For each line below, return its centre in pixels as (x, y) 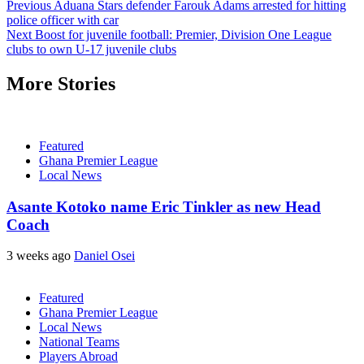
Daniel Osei (104, 256)
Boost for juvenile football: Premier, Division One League (182, 34)
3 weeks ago (40, 256)
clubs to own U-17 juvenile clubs (91, 49)
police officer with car (63, 19)
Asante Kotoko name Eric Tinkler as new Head (164, 206)
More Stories (61, 83)
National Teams (79, 342)
